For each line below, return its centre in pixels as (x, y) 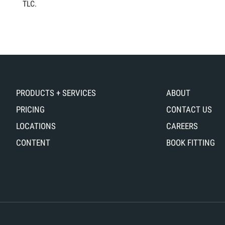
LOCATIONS (36, 126)
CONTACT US (189, 109)
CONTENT (33, 143)
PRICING (31, 109)
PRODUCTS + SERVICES (56, 93)
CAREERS (182, 126)
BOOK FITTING (190, 143)
